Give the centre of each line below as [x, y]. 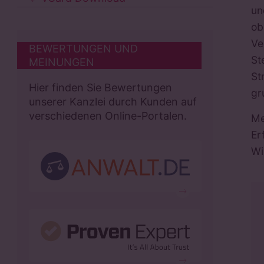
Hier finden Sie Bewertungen [100, 88]
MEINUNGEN [61, 62]
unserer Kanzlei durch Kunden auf [113, 102]
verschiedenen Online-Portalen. [108, 116]
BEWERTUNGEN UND [83, 49]
